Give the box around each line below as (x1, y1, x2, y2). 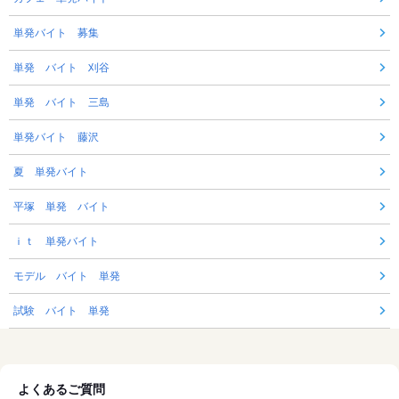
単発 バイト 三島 (13, 95, 110, 109)
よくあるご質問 (18, 381, 105, 396)
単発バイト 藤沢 (13, 130, 99, 143)
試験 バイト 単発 (13, 304, 110, 317)
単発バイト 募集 (13, 26, 99, 39)
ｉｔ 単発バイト (13, 234, 99, 248)
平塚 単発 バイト (13, 199, 110, 213)
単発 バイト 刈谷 (13, 61, 110, 74)
